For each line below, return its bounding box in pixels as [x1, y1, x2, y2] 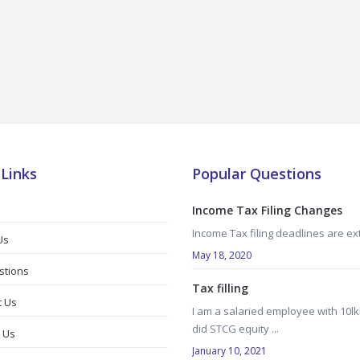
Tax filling [192, 280, 248, 296]
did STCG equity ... [192, 321, 279, 336]
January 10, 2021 [192, 344, 267, 358]
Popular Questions [192, 164, 321, 183]
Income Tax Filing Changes [192, 202, 342, 218]
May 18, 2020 [192, 248, 252, 262]
